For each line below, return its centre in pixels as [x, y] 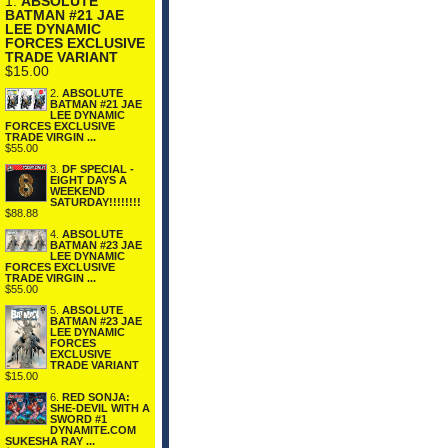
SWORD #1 [78, 419]
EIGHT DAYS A [88, 180]
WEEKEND [77, 191]
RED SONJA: [96, 397]
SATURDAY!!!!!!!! [95, 202]
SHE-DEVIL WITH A [100, 408]
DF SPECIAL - [98, 169]
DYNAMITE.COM [93, 430]
